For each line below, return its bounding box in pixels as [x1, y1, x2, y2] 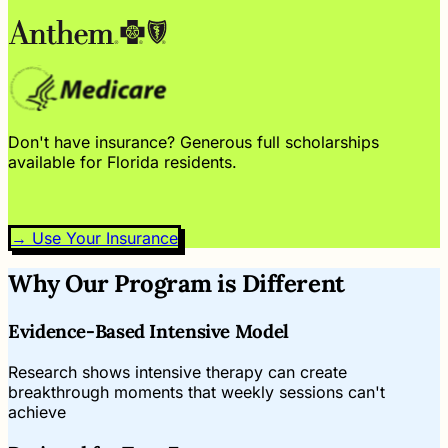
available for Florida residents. [8, 152, 237, 173]
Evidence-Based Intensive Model [8, 319, 289, 344]
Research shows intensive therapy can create [8, 361, 347, 382]
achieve [8, 401, 66, 422]
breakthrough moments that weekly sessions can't [8, 381, 385, 402]
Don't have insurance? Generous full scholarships [8, 132, 379, 153]
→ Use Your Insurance [11, 228, 178, 249]
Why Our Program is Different [8, 268, 345, 300]
